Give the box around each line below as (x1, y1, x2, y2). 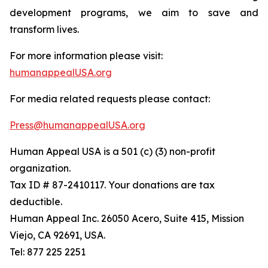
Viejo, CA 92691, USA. (10, 229, 105, 241)
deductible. (10, 195, 62, 208)
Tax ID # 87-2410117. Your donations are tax (10, 178, 215, 191)
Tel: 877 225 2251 (10, 245, 86, 258)
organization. (10, 162, 71, 174)
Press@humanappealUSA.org (10, 118, 145, 131)
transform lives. (10, 23, 79, 35)
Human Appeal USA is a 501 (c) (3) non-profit (10, 145, 215, 157)
